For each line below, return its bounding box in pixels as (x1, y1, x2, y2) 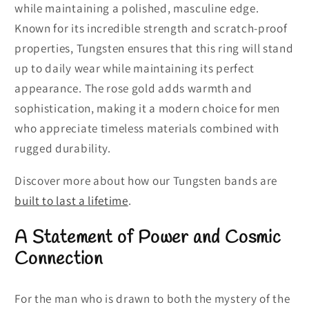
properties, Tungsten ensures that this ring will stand (14, 40, 294, 57)
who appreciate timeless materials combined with (14, 120, 279, 137)
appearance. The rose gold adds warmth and (14, 80, 252, 97)
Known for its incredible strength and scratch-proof (14, 20, 288, 37)
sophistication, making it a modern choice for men (14, 100, 281, 117)
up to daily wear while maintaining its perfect (14, 60, 255, 77)
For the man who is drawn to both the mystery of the (14, 290, 290, 306)
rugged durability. (14, 140, 111, 157)
